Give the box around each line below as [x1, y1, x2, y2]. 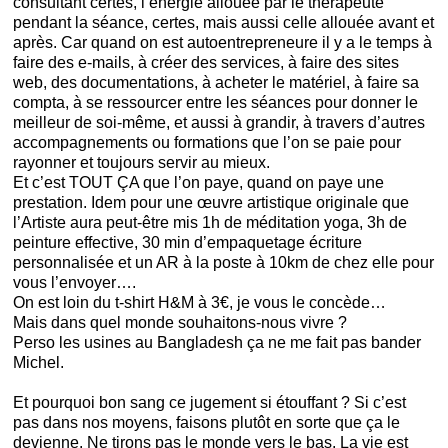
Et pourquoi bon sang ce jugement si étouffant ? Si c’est [13, 394, 406, 411]
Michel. [13, 354, 64, 371]
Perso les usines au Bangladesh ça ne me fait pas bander [13, 334, 421, 351]
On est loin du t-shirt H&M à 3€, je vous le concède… [13, 294, 386, 311]
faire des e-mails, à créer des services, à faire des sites [13, 54, 399, 71]
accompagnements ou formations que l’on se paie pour [13, 134, 401, 151]
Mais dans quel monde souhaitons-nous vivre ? [13, 314, 347, 331]
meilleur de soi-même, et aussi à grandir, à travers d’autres [13, 114, 425, 131]
